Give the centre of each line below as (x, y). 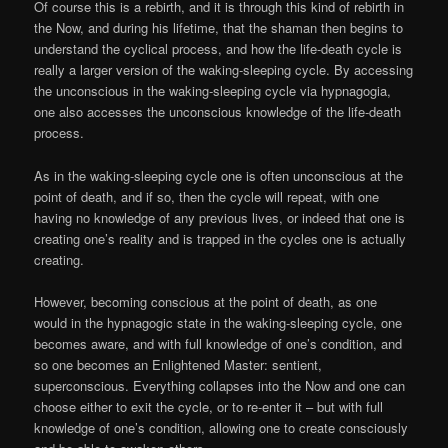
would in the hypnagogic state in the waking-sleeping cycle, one (218, 322)
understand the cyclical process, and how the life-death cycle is (218, 49)
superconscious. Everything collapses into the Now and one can (220, 385)
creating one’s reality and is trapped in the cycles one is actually (220, 238)
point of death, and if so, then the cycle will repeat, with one (207, 196)
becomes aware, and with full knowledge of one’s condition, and (218, 343)
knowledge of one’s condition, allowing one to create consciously (221, 427)
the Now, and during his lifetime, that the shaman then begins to (219, 28)
